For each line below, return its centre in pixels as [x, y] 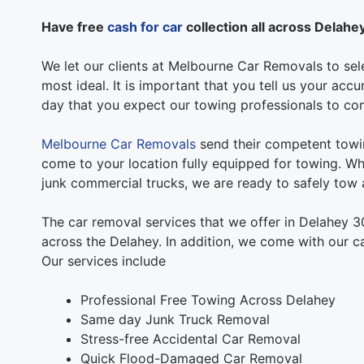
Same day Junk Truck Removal [175, 319]
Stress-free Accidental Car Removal [190, 338]
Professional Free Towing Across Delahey [208, 299]
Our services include [103, 260]
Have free [74, 26]
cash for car [145, 26]
